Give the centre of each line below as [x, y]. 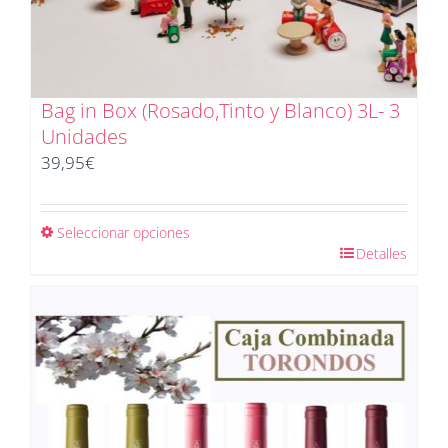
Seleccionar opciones [123, 233]
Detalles [381, 254]
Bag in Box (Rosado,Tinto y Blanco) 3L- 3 [220, 111]
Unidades [84, 137]
